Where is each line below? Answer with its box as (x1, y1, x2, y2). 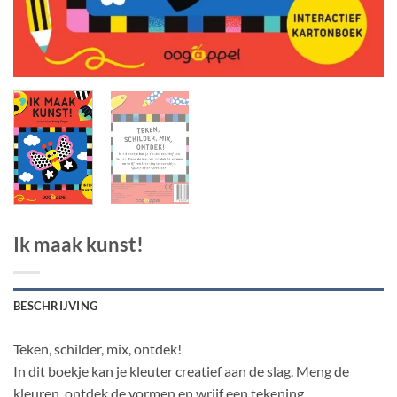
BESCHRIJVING (13, 299, 98, 314)
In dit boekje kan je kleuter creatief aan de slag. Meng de (13, 362, 349, 380)
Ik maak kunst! (13, 232, 144, 257)
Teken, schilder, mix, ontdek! (13, 340, 182, 358)
